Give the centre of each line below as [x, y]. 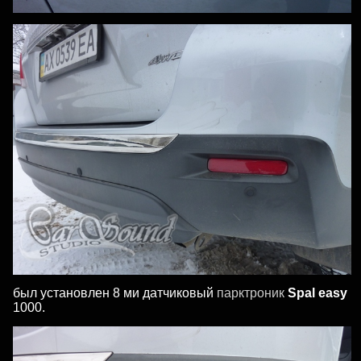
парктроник [251, 293]
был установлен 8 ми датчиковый [115, 293]
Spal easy [317, 293]
